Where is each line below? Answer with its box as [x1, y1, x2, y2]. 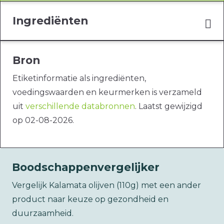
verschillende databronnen [25, 101, 135, 111]
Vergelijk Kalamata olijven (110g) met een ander [12, 180, 201, 190]
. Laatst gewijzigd [135, 101, 202, 111]
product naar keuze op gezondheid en [12, 194, 168, 204]
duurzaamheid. [12, 208, 73, 218]
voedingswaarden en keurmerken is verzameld [12, 87, 202, 97]
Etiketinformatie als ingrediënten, [12, 73, 146, 83]
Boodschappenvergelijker [12, 160, 159, 174]
